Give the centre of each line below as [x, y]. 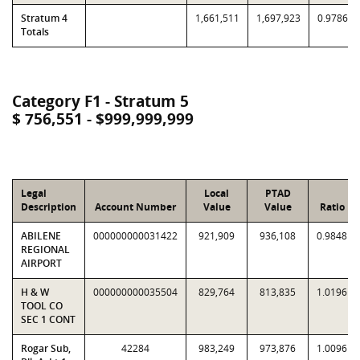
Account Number [135, 207]
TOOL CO [42, 306]
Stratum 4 [44, 18]
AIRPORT [41, 263]
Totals [35, 32]
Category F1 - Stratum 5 [100, 101]
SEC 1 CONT [48, 319]
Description [49, 207]
